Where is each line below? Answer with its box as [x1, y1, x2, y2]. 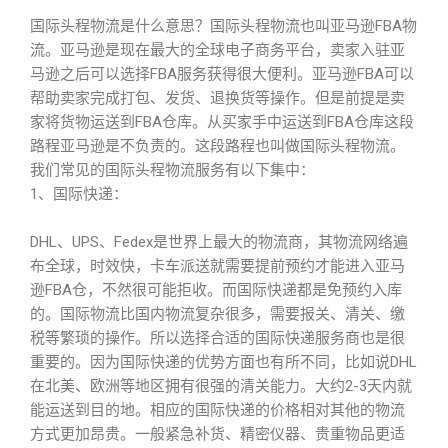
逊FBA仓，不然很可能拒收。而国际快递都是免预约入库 [30, 281, 402, 299]
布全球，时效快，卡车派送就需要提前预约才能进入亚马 [30, 257, 405, 275]
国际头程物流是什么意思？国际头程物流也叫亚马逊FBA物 [30, 17, 417, 35]
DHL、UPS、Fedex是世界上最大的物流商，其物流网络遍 [30, 233, 408, 251]
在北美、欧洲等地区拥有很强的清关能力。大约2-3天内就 [30, 377, 412, 395]
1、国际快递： [30, 185, 128, 203]
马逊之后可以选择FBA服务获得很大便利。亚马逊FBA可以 [30, 65, 414, 83]
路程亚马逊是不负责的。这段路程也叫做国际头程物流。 [30, 137, 405, 155]
